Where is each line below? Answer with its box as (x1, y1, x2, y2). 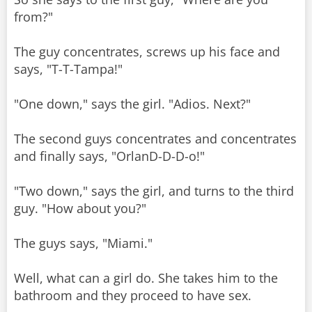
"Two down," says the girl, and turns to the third (14, 182, 294, 199)
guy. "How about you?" (14, 200, 146, 217)
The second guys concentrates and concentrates (14, 130, 297, 147)
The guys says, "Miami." (14, 235, 153, 251)
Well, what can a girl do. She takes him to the (14, 270, 278, 286)
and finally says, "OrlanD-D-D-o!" (14, 148, 205, 164)
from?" (14, 8, 53, 25)
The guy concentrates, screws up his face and (14, 43, 280, 60)
